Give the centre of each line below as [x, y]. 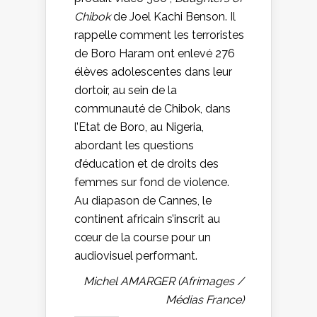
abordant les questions [134, 145]
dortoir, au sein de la [126, 90]
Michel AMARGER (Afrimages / [164, 281]
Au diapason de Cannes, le [143, 200]
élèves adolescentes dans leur [153, 71]
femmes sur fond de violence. [152, 182]
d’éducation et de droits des [146, 163]
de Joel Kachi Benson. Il [173, 16]
